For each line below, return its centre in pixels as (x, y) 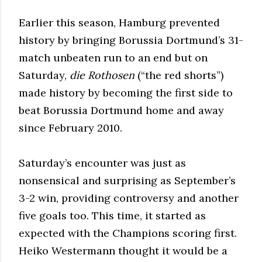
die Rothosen (104, 75)
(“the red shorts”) (180, 75)
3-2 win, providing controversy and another (129, 198)
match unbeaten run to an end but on (113, 57)
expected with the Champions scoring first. (128, 233)
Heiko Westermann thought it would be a (123, 250)
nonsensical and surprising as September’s (127, 180)
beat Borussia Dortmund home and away (121, 110)
